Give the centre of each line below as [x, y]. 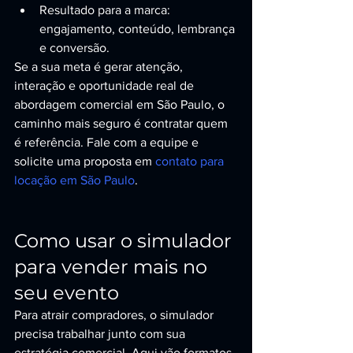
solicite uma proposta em [85, 161]
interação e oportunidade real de [106, 85]
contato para [191, 161]
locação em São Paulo [74, 180]
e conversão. [74, 48]
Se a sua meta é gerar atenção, [100, 67]
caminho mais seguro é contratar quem [123, 123]
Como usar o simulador [125, 241]
